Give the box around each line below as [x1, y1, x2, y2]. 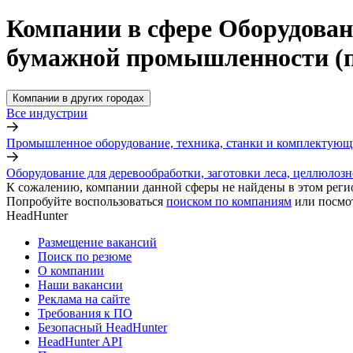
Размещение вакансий [38, 235, 157, 249]
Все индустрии [6, 106, 87, 120]
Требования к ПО [38, 306, 132, 320]
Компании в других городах [13, 91, 144, 104]
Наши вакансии [38, 277, 123, 292]
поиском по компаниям [166, 194, 292, 208]
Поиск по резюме [38, 249, 132, 263]
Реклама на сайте [38, 292, 130, 306]
